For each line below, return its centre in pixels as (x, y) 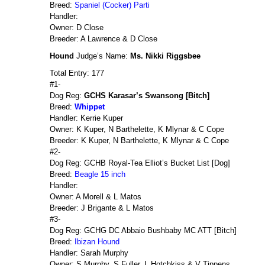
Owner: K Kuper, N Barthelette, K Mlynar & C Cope (137, 129)
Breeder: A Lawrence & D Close (104, 39)
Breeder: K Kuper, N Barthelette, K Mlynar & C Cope (139, 140)
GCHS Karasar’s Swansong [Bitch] (147, 96)
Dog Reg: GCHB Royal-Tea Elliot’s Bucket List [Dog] (140, 163)
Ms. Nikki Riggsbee (165, 56)
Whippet (90, 107)
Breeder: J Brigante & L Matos (102, 208)
